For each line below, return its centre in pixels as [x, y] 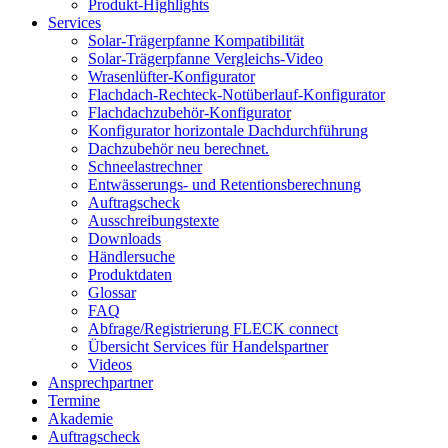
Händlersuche [131, 256]
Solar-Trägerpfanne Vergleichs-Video [205, 58]
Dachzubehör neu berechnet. [178, 148]
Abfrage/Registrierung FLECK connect [213, 328]
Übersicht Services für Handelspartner [208, 346]
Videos [110, 364]
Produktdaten [130, 274]
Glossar [112, 292]
